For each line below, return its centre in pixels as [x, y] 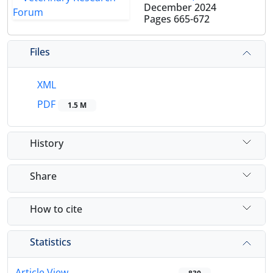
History [47, 143]
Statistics [51, 242]
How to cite [56, 209]
